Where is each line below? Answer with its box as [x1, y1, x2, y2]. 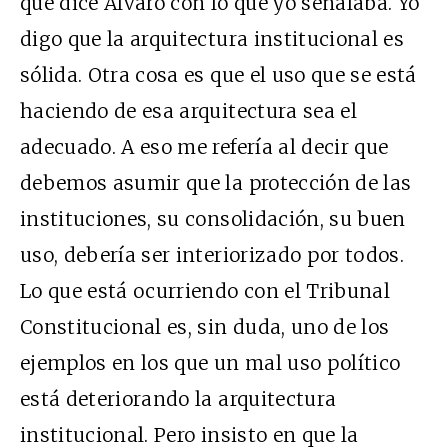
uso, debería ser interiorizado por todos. [20, 243, 405, 268]
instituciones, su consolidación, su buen [20, 207, 406, 232]
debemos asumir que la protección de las [20, 171, 412, 196]
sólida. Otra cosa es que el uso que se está [20, 63, 417, 88]
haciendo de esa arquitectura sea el [20, 99, 357, 124]
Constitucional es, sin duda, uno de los [20, 315, 390, 340]
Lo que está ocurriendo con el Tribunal [20, 279, 390, 304]
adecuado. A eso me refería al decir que [20, 135, 389, 160]
